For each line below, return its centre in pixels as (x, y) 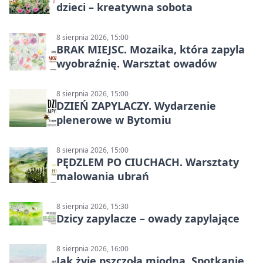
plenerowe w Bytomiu (114, 120)
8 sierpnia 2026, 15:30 (92, 207)
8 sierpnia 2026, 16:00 (92, 249)
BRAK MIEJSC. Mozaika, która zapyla (151, 50)
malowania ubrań (103, 176)
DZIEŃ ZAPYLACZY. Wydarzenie (136, 106)
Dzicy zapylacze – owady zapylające (148, 219)
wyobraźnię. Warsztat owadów (136, 64)
